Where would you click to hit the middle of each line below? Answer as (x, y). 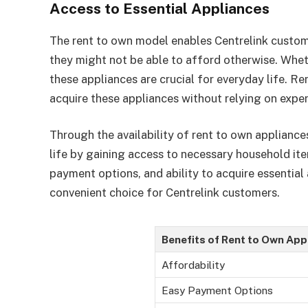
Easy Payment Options (217, 290)
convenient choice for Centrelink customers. (165, 193)
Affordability (193, 264)
